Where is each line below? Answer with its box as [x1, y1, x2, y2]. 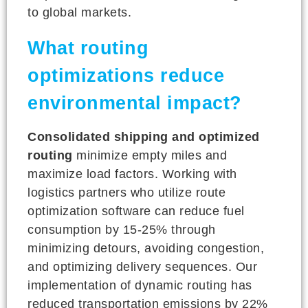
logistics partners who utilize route [27, 185, 225, 199]
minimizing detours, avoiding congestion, [27, 241, 264, 255]
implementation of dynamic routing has [27, 278, 252, 292]
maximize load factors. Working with [27, 166, 237, 181]
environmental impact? [27, 92, 242, 113]
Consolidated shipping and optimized [27, 129, 260, 144]
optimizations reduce [27, 65, 224, 86]
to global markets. [27, 5, 131, 19]
